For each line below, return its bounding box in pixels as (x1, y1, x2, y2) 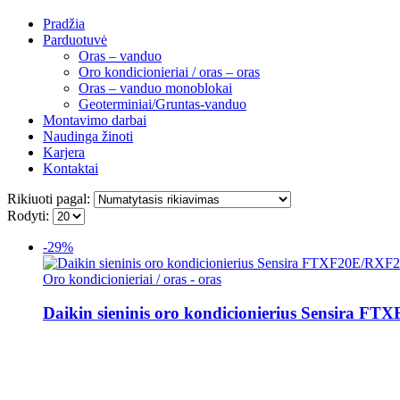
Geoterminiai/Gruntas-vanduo (79, 96, 246, 112)
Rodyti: (7, 207, 53, 223)
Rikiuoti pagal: (7, 190, 94, 206)
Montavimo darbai (43, 112, 146, 128)
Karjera (43, 144, 85, 160)
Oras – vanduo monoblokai (79, 79, 232, 96)
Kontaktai (43, 160, 98, 176)
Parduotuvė (43, 31, 107, 47)
